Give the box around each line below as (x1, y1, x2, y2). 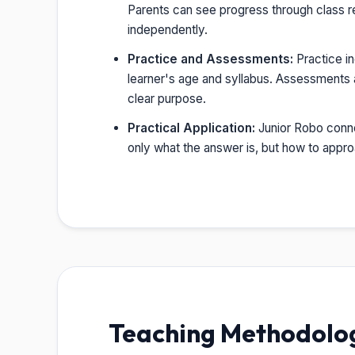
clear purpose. (128, 90, 206, 106)
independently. (128, 21, 208, 37)
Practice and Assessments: (128, 51, 293, 67)
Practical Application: (128, 120, 255, 136)
